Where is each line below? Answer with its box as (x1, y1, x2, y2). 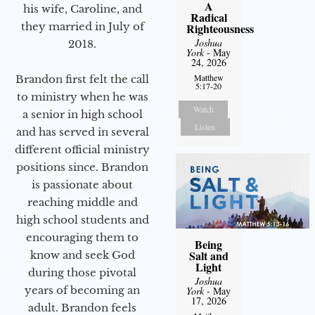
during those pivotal (28, 266, 136, 280)
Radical (190, 8, 227, 25)
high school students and (15, 213, 149, 227)
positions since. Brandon (16, 160, 148, 174)
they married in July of (20, 20, 144, 34)
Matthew (193, 71, 224, 83)
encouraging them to (26, 231, 139, 245)
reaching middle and (27, 195, 138, 210)
